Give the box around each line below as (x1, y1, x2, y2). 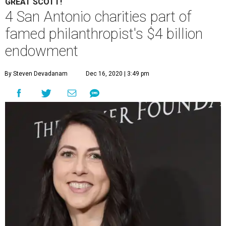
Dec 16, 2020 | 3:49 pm (86, 70, 149, 78)
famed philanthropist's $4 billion (5, 25, 203, 43)
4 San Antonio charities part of (5, 8, 192, 26)
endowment (5, 42, 78, 60)
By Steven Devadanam (5, 70, 68, 78)
